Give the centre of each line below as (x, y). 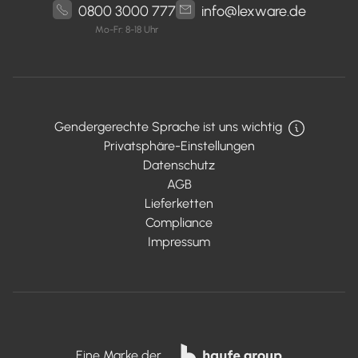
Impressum (179, 242)
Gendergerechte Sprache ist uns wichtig (168, 127)
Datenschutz (179, 165)
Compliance (179, 223)
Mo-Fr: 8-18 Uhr (127, 30)
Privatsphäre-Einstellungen (179, 146)
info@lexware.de (253, 11)
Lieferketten (179, 203)
